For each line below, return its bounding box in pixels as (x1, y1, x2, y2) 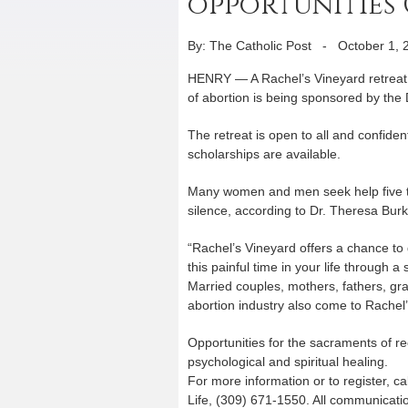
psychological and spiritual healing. (188, 354, 388, 369)
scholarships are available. (188, 147, 341, 161)
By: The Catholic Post (188, 38, 311, 53)
